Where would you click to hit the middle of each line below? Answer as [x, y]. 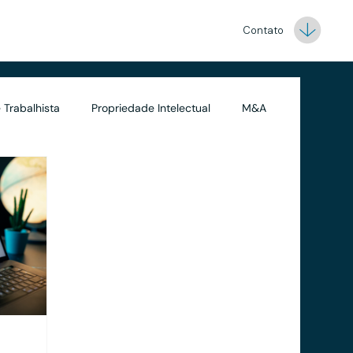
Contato [264, 31]
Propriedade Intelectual [151, 108]
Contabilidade [48, 171]
